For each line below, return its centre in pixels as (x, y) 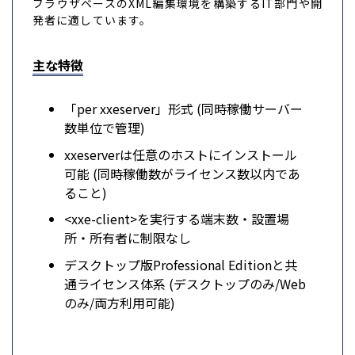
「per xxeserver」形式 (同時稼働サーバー (183, 109)
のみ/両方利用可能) (120, 303)
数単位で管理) (105, 128)
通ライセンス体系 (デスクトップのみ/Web (185, 284)
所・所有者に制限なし (128, 238)
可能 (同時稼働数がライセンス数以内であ (182, 173)
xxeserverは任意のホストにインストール (181, 154)
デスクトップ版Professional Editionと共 (181, 265)
